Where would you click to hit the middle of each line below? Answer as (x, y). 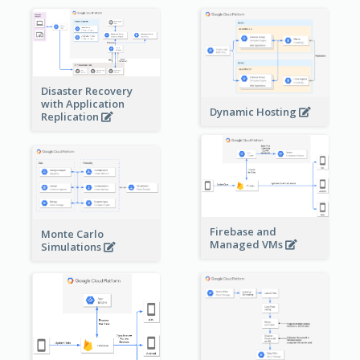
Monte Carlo (72, 234)
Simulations (72, 247)
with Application (82, 104)
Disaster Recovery (86, 91)
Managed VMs (247, 244)
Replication (71, 117)
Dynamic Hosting (254, 112)
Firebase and (243, 231)
